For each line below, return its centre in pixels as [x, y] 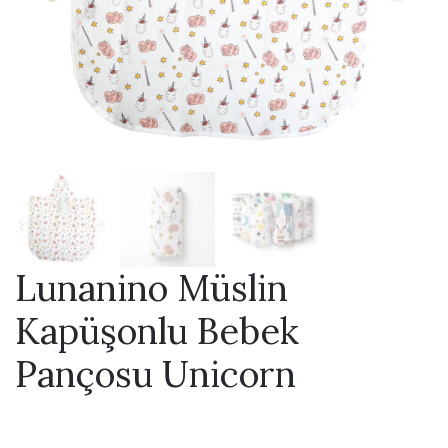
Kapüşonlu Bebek [157, 331]
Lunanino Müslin [151, 288]
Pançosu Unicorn [155, 374]
